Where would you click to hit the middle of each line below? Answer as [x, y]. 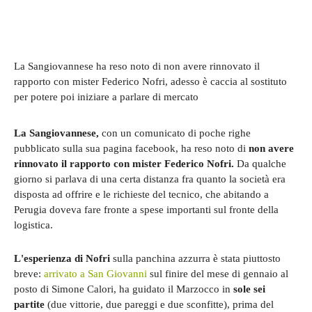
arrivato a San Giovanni [95, 273]
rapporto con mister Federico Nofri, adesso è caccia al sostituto [150, 81]
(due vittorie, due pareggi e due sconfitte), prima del [159, 304]
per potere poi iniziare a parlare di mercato [106, 96]
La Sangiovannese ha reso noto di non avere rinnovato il [137, 66]
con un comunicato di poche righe [175, 133]
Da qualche [260, 163]
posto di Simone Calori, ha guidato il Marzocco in [124, 289]
